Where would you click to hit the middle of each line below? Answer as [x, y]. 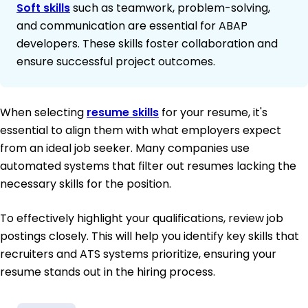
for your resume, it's [213, 113]
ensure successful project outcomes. [116, 62]
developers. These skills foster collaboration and [147, 44]
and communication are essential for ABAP [132, 26]
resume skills [123, 113]
